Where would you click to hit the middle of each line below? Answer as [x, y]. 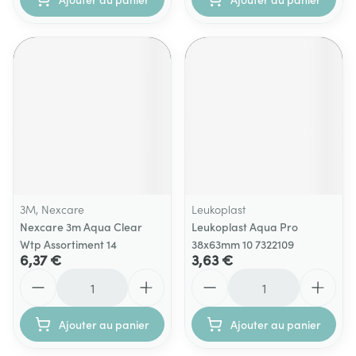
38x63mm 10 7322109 [243, 244]
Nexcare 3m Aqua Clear [81, 226]
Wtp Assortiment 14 [68, 244]
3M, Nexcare [52, 209]
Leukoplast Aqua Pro [245, 226]
